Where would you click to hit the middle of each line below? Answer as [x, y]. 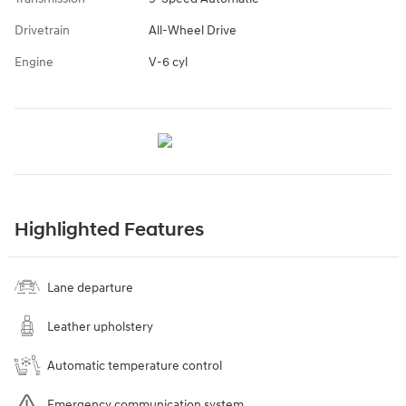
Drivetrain [42, 30]
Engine [34, 62]
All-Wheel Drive [192, 30]
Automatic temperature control [135, 366]
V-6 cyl [168, 62]
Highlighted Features [109, 230]
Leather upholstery [100, 327]
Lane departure [90, 288]
